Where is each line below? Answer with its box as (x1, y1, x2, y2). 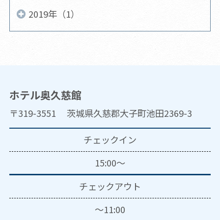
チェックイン (83, 133, 137, 146)
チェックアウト (79, 180, 141, 193)
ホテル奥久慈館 (9, 87, 82, 102)
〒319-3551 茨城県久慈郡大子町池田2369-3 (9, 106, 192, 119)
